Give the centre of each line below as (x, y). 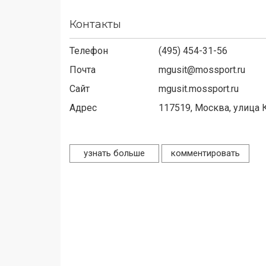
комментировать (205, 153)
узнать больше (114, 153)
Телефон (89, 51)
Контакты (95, 24)
